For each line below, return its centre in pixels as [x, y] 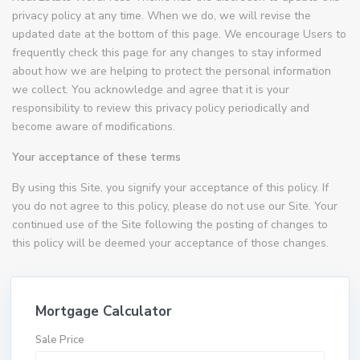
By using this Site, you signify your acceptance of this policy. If [171, 188]
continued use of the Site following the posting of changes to [170, 225]
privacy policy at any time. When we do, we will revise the [162, 16]
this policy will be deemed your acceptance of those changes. [171, 243]
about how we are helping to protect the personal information [172, 72]
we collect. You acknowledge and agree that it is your [151, 90]
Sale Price [60, 340]
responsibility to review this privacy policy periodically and [161, 108]
